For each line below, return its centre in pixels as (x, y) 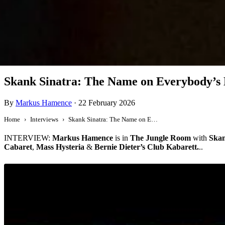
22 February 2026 (107, 102)
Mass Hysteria (60, 147)
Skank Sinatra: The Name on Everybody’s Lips (154, 119)
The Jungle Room (160, 138)
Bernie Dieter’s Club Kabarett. (147, 147)
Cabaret (18, 147)
